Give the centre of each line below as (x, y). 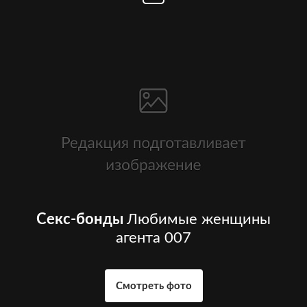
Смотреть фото (153, 286)
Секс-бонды (80, 220)
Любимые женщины (199, 220)
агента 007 (153, 238)
